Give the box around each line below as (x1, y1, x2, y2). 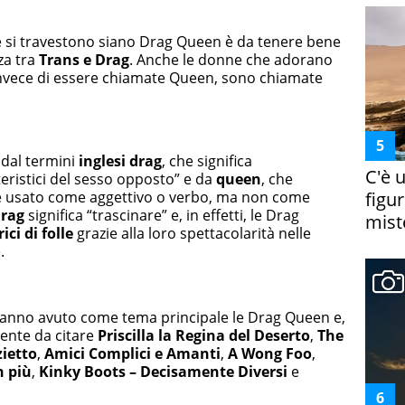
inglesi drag (75, 151, 162, 171)
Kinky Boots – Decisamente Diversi (39, 361, 287, 381)
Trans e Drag (39, 49, 129, 70)
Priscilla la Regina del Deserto (98, 325, 310, 345)
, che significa (162, 151, 252, 171)
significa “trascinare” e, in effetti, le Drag (24, 205, 299, 225)
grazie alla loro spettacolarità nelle (73, 223, 311, 243)
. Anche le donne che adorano (129, 49, 333, 70)
